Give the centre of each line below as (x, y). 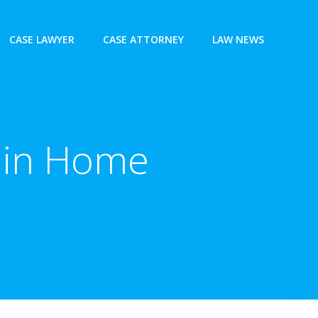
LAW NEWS (238, 39)
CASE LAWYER (42, 39)
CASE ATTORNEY (143, 39)
